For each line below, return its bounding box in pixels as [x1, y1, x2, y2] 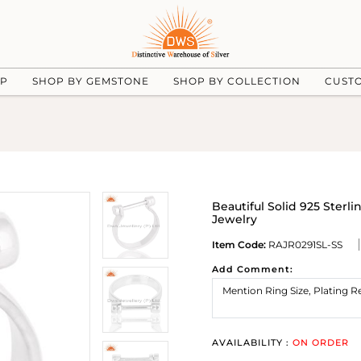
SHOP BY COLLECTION [172, 74, 301, 87]
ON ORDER [293, 337, 349, 348]
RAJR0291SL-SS [266, 239, 342, 251]
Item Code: [212, 239, 266, 251]
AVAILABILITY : [212, 337, 293, 348]
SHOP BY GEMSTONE [31, 74, 149, 87]
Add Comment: [212, 263, 293, 275]
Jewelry [212, 212, 257, 226]
